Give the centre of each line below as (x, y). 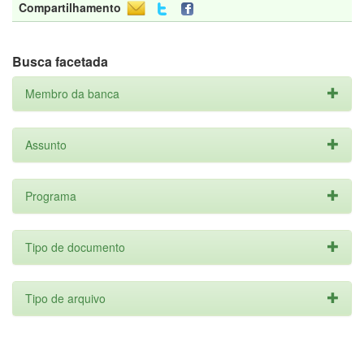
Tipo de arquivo (65, 298)
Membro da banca (72, 93)
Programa (51, 196)
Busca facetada (60, 61)
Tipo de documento (75, 247)
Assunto (46, 145)
